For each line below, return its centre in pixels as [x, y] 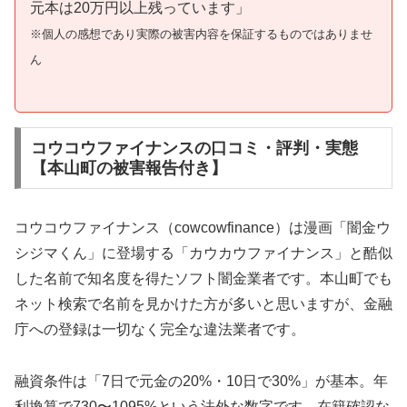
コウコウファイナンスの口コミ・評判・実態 [194, 149]
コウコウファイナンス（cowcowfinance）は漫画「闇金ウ [203, 228]
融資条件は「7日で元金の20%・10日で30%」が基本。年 [201, 382]
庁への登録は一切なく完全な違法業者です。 [160, 330]
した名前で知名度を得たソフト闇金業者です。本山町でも [203, 279]
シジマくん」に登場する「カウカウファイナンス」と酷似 [203, 253]
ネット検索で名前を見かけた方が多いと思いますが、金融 [203, 304]
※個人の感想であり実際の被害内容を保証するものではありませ [201, 34]
